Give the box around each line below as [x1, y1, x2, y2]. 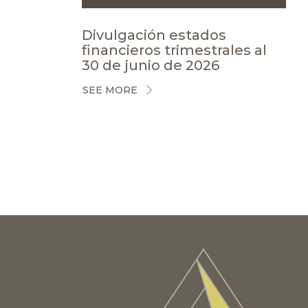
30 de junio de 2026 [81, 56, 219, 74]
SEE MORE [82, 84, 137, 97]
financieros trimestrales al [81, 41, 267, 58]
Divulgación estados [81, 26, 226, 43]
